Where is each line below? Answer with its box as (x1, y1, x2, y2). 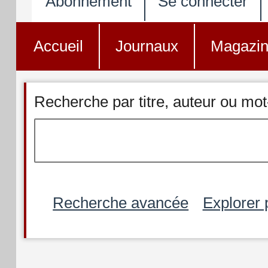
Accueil (33, 37, 83, 56)
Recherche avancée (53, 193, 189, 212)
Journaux (115, 37, 178, 56)
